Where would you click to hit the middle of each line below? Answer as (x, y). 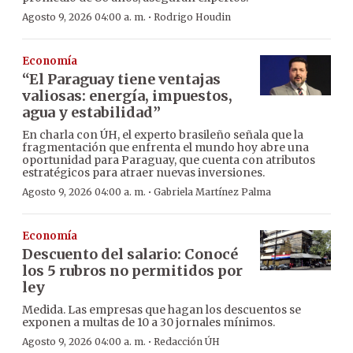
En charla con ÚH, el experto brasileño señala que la (163, 135)
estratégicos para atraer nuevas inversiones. (143, 173)
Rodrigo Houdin (192, 17)
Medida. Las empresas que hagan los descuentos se (162, 310)
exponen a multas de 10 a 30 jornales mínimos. (149, 323)
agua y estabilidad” (91, 113)
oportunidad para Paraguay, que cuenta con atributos (169, 160)
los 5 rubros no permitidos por (132, 271)
